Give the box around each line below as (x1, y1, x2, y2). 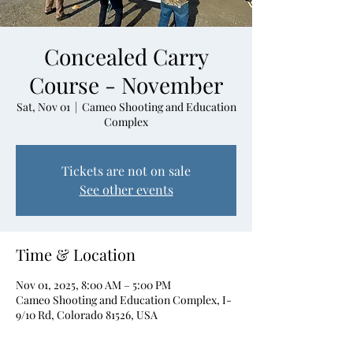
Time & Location (16, 243, 136, 265)
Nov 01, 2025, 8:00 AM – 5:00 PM (16, 277, 171, 292)
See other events (79, 180, 173, 198)
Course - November (29, 69, 223, 99)
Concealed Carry (43, 41, 209, 71)
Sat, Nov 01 (16, 98, 70, 114)
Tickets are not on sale (61, 162, 191, 179)
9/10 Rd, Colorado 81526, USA (16, 307, 158, 322)
